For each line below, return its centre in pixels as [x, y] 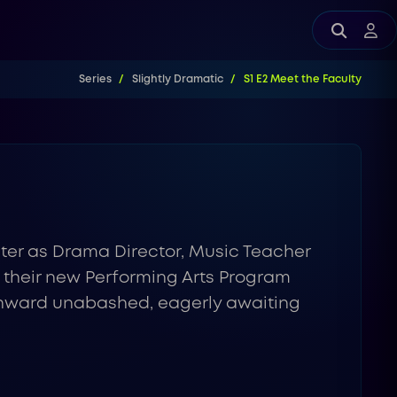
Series [95, 79]
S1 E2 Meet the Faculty [302, 79]
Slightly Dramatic [177, 79]
